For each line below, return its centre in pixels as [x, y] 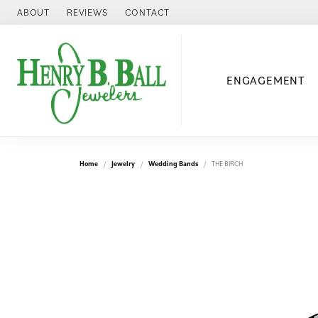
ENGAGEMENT [265, 81]
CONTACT [147, 12]
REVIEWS [87, 12]
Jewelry [123, 163]
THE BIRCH [227, 163]
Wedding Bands [173, 163]
